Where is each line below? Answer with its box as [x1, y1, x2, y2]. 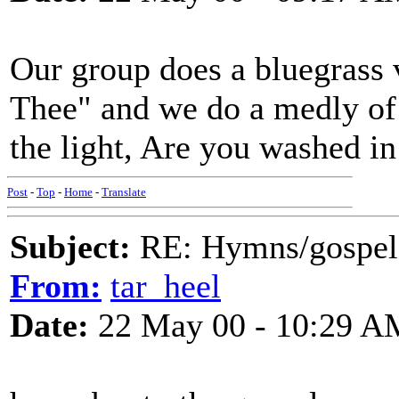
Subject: [10, 228, 131, 265]
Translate [102, 185, 146, 199]
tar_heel [110, 267, 221, 305]
